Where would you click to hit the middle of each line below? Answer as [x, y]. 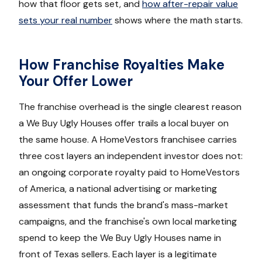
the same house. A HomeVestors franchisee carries [128, 139]
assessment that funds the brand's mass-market [123, 205]
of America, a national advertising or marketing [118, 188]
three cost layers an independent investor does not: [131, 156]
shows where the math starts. [177, 20]
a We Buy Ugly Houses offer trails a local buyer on [124, 123]
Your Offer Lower [76, 81]
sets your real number [65, 20]
